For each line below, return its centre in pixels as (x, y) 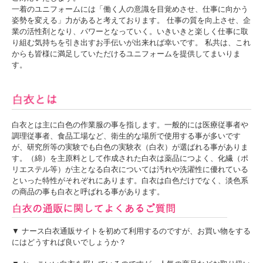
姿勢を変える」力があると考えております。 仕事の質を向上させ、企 (131, 20)
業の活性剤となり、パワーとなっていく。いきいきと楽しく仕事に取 (130, 31)
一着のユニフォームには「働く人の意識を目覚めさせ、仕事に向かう (130, 9)
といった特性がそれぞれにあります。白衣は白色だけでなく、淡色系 (130, 181)
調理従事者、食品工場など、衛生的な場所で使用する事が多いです (126, 136)
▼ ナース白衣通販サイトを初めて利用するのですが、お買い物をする (131, 231)
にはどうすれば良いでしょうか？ (69, 242)
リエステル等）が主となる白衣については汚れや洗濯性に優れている (130, 170)
